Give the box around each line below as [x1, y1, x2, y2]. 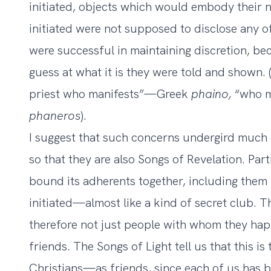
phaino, [191, 86, 235, 102]
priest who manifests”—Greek [29, 86, 191, 102]
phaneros [29, 108, 80, 123]
